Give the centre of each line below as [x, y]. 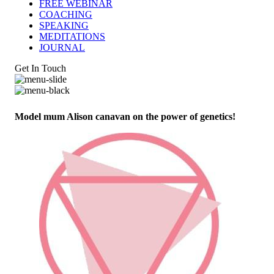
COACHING [66, 14]
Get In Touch [40, 68]
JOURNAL [62, 47]
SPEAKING [64, 25]
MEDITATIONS [72, 36]
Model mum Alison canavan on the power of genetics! [125, 116]
